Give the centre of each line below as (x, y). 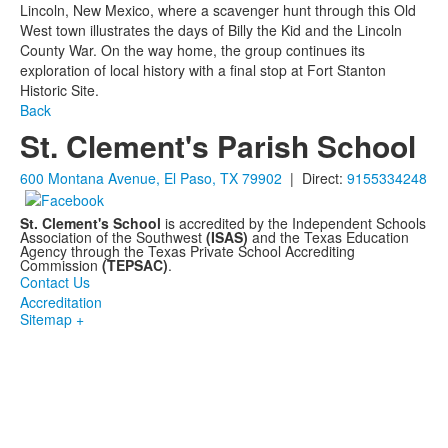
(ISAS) (227, 237)
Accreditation (61, 302)
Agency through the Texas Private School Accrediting (187, 251)
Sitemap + (52, 319)
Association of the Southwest (113, 237)
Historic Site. (59, 90)
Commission (59, 265)
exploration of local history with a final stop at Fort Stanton (203, 70)
